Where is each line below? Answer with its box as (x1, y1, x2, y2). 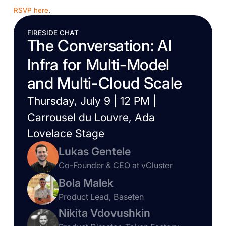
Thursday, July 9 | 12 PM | (27, 94, 156, 108)
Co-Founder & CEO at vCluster (59, 160, 173, 171)
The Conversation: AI (27, 36, 172, 56)
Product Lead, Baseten (59, 192, 144, 202)
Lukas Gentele (59, 144, 131, 158)
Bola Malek (59, 176, 114, 190)
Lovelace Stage (27, 127, 104, 140)
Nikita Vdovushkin (59, 206, 151, 219)
